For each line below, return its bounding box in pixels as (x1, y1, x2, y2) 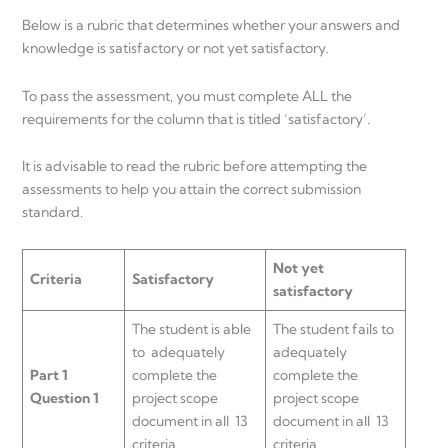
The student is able (132, 319, 251, 338)
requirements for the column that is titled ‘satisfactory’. (22, 109, 370, 128)
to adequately (132, 342, 225, 361)
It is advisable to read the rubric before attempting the (22, 157, 367, 176)
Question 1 (30, 388, 99, 407)
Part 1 (30, 365, 68, 384)
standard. (22, 203, 83, 222)
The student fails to (273, 319, 397, 338)
